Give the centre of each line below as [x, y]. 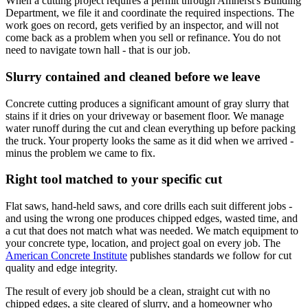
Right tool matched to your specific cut [114, 179]
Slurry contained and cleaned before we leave [133, 76]
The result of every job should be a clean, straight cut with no [138, 291]
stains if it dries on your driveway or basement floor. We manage [145, 115]
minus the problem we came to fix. [80, 153]
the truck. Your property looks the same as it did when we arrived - [150, 140]
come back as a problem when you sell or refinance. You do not [143, 38]
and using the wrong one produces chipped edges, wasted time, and [152, 219]
